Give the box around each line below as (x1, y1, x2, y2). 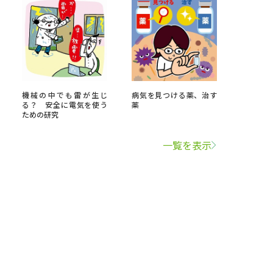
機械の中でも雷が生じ (22, 90, 107, 100)
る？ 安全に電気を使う (22, 99, 107, 110)
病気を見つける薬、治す (132, 90, 217, 100)
